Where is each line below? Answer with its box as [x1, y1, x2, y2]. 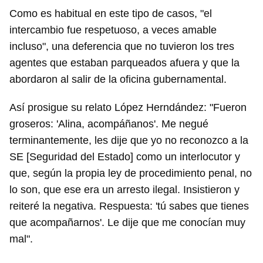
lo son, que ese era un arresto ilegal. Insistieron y [9, 184, 240, 196]
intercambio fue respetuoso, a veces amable [9, 24, 217, 36]
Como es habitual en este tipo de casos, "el [9, 8, 212, 20]
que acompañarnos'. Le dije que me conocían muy [9, 217, 245, 229]
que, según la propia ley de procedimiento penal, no [9, 167, 252, 180]
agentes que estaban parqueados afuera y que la [9, 57, 240, 69]
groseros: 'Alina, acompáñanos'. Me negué [9, 118, 208, 130]
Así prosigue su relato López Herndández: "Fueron [9, 102, 247, 114]
